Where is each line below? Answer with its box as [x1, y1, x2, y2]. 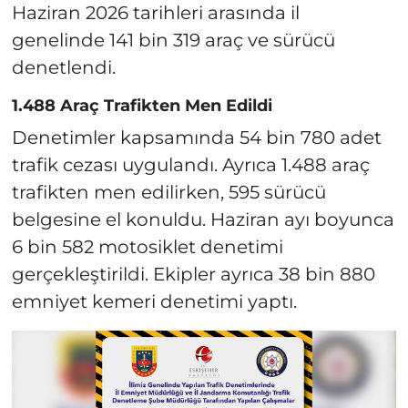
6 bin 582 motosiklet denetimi [11, 235, 283, 258]
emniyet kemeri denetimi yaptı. [11, 290, 297, 312]
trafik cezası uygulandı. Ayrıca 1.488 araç [11, 153, 370, 176]
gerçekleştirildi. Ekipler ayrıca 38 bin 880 [11, 262, 375, 285]
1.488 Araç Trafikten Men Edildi [11, 96, 272, 117]
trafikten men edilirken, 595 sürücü [11, 180, 326, 203]
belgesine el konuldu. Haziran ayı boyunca [11, 208, 394, 230]
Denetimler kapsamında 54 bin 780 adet [11, 126, 382, 148]
